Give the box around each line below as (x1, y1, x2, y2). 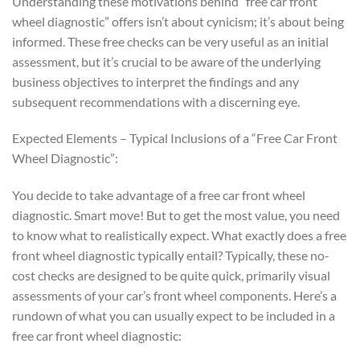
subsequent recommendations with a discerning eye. (12, 93, 300, 109)
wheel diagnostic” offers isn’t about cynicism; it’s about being (12, 13, 344, 29)
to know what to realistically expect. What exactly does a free (12, 227, 346, 243)
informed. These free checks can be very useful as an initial (12, 33, 329, 49)
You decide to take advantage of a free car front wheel (12, 187, 305, 203)
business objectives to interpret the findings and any (12, 73, 299, 89)
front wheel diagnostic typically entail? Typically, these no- (12, 247, 329, 264)
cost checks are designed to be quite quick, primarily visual (12, 268, 330, 284)
